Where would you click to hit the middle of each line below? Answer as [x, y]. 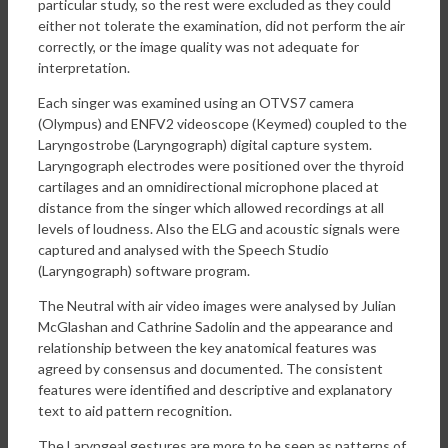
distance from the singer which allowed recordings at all [211, 207]
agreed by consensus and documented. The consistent [210, 368]
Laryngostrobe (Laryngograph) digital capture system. [205, 144]
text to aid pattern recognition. [135, 410]
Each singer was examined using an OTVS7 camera [196, 102]
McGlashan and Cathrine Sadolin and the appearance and [215, 326]
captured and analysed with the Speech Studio [183, 249]
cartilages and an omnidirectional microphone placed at [208, 186]
